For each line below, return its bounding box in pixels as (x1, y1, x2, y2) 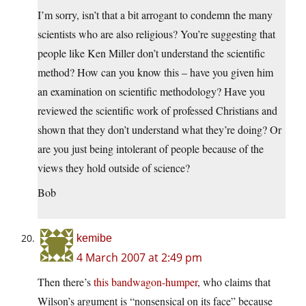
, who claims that (197, 275, 270, 290)
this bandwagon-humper (94, 275, 197, 290)
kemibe (76, 232, 112, 245)
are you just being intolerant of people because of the (38, 141, 264, 156)
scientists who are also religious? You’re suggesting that (38, 27, 275, 42)
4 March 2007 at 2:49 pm (76, 250, 202, 266)
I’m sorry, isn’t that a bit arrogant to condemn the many (38, 8, 273, 23)
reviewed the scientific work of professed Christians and (38, 103, 277, 118)
